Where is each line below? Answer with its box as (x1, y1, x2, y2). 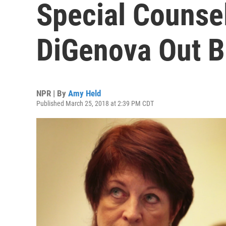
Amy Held (68, 88, 101, 98)
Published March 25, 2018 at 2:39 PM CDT (36, 99, 154, 107)
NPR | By (36, 88, 68, 98)
